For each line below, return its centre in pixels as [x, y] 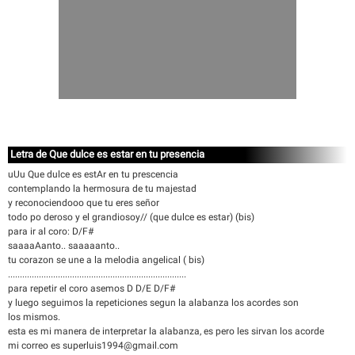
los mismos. [34, 317]
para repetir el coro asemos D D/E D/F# [92, 288]
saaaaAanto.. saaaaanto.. [64, 246]
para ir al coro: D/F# [51, 231]
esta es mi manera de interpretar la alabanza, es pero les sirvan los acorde [166, 331]
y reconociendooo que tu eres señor [84, 203]
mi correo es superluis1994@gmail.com [93, 345]
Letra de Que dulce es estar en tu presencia [107, 154]
